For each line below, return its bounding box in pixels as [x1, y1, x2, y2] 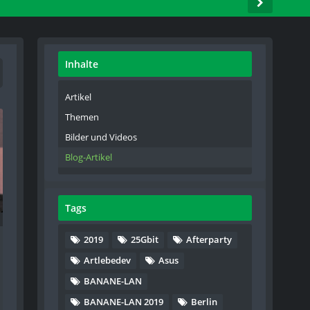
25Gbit [131, 233, 159, 246]
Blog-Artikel [65, 151, 113, 163]
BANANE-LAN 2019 [84, 295, 164, 308]
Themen [65, 111, 100, 123]
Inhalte [65, 57, 99, 71]
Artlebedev [84, 254, 131, 266]
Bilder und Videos [65, 131, 138, 143]
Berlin [191, 295, 218, 308]
